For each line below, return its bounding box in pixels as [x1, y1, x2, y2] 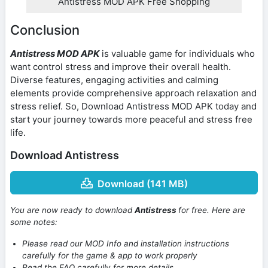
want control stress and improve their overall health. [10, 60, 231, 72]
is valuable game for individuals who [99, 47, 255, 59]
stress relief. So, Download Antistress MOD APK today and [10, 100, 257, 112]
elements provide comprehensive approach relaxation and [10, 87, 257, 99]
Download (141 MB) [97, 177, 188, 190]
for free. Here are [178, 205, 245, 215]
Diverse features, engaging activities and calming [10, 74, 218, 86]
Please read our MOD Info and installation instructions [22, 239, 229, 249]
